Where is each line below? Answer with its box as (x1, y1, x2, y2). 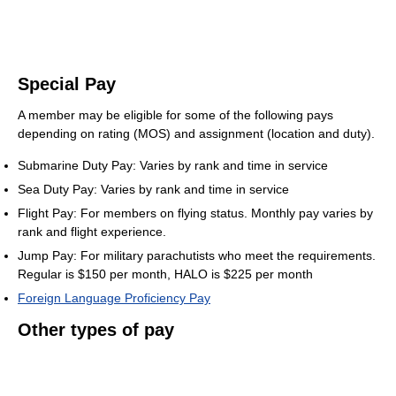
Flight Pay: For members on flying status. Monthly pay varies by (18, 205, 373, 220)
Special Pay (18, 73, 116, 94)
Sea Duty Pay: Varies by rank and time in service (18, 181, 289, 196)
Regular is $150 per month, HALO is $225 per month (18, 266, 313, 281)
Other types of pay (18, 319, 174, 339)
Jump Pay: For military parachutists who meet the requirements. (18, 247, 376, 263)
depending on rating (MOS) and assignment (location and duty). (18, 126, 375, 141)
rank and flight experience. (18, 224, 166, 239)
